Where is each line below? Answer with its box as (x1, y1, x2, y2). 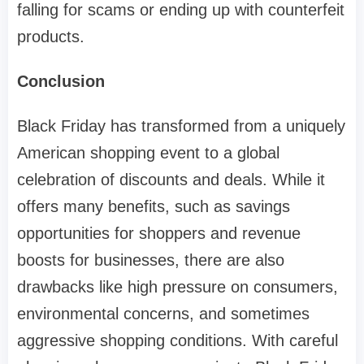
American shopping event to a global (17, 144, 279, 162)
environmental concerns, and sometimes (17, 305, 310, 323)
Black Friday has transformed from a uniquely (17, 117, 345, 136)
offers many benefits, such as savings (17, 197, 290, 216)
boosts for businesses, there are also (17, 251, 284, 270)
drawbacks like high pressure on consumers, (17, 278, 338, 297)
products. (17, 28, 84, 46)
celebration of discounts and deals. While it (17, 171, 325, 189)
